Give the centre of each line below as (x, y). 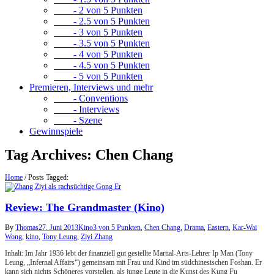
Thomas (27, 228)
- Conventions (91, 98)
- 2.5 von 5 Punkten (102, 21)
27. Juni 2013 (58, 228)
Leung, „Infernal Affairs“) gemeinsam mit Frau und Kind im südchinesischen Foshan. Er (133, 263)
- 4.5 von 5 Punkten (102, 65)
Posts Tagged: (48, 178)
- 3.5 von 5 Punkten (102, 43)
